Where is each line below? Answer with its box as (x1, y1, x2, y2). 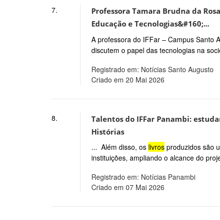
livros (148, 142, 165, 152)
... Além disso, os (91, 142, 148, 152)
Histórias (91, 126, 124, 137)
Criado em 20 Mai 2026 (91, 74, 165, 84)
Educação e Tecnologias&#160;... (91, 19, 209, 29)
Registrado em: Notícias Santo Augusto (91, 64, 214, 74)
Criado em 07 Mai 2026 (91, 182, 165, 192)
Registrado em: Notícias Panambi (91, 172, 195, 182)
